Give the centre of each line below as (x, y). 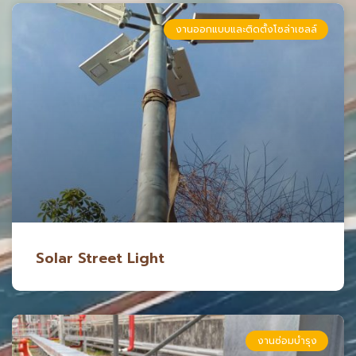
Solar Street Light (100, 258)
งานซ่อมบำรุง (287, 341)
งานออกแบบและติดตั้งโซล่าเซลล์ (246, 29)
